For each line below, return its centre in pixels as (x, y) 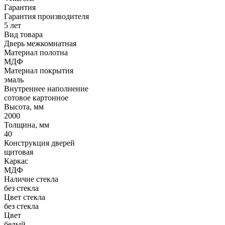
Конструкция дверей (39, 143)
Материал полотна (36, 52)
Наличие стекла (31, 179)
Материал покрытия (39, 70)
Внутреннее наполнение (46, 88)
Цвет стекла (25, 197)
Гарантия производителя (46, 16)
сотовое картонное (36, 97)
